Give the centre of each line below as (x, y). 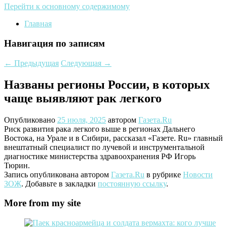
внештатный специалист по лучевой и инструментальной (104, 147)
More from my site (42, 203)
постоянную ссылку (132, 183)
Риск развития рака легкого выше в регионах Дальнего (100, 129)
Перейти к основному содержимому (67, 7)
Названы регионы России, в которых (107, 84)
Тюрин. (17, 165)
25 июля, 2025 (82, 120)
